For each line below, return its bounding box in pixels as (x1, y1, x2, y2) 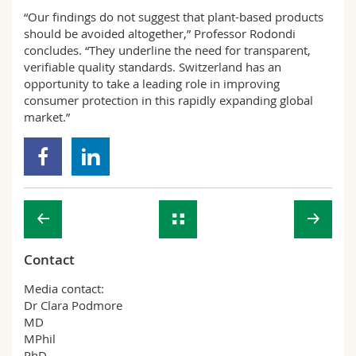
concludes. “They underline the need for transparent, (24, 42, 311, 58)
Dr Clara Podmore (24, 297, 122, 313)
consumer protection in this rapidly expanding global (24, 92, 313, 108)
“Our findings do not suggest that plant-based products (24, 9, 323, 25)
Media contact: (24, 281, 104, 296)
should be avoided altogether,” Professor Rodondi (24, 25, 296, 41)
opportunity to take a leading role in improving (24, 75, 280, 91)
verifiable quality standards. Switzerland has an (24, 59, 281, 75)
